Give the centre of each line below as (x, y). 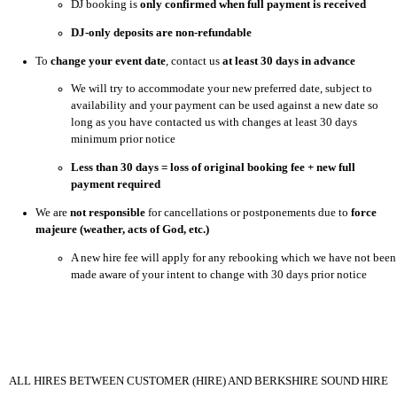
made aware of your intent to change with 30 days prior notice (219, 274)
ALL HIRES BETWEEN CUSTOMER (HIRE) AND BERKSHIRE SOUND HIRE (198, 380)
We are (53, 213)
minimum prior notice (123, 140)
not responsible (108, 213)
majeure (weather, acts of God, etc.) (122, 230)
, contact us (194, 61)
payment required (116, 185)
